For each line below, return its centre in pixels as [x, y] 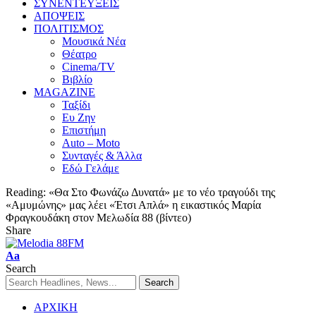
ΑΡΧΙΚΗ [56, 307]
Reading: [26, 192]
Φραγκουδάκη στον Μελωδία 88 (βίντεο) [98, 217]
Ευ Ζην [79, 117]
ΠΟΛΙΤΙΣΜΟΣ [69, 28]
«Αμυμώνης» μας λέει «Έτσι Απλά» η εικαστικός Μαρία [133, 205]
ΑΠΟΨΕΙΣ [59, 16]
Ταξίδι [76, 104]
